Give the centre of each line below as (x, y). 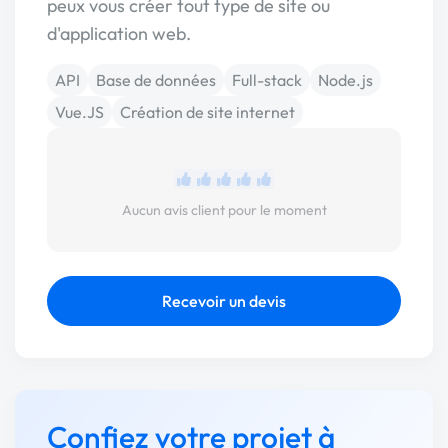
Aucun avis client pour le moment (224, 210)
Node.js (345, 80)
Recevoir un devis (224, 301)
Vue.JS (79, 112)
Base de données (156, 80)
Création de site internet (207, 112)
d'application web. (119, 33)
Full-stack (267, 80)
